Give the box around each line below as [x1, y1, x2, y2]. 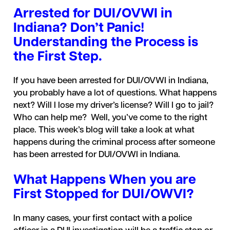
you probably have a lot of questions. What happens [13, 89, 217, 98]
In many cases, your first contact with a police [13, 214, 192, 223]
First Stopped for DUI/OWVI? [13, 188, 200, 202]
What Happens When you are [13, 174, 196, 187]
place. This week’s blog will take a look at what [13, 126, 195, 135]
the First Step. [13, 50, 105, 64]
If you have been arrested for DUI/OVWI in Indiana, [13, 76, 208, 85]
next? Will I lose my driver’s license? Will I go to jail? [13, 101, 214, 110]
